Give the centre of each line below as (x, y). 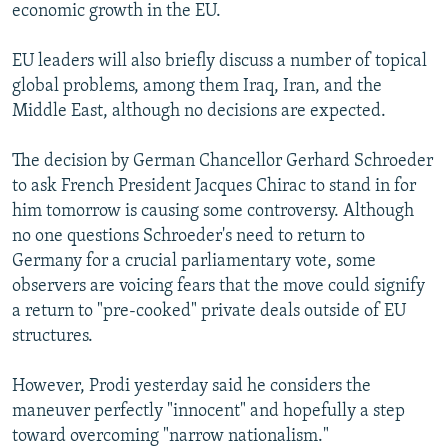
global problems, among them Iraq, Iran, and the (197, 86)
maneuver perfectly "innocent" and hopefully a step (208, 411)
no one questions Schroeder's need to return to (188, 236)
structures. (52, 336)
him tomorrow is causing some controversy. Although (213, 211)
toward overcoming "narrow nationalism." (170, 436)
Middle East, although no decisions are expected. (199, 111)
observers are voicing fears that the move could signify (218, 286)
